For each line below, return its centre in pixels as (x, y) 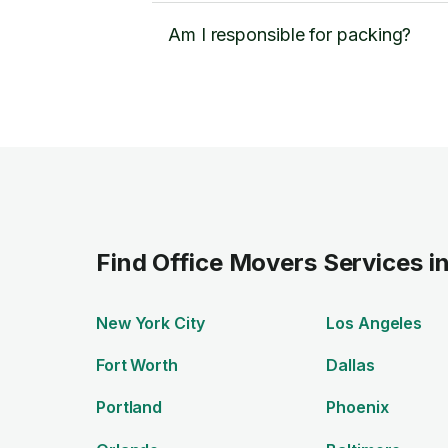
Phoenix (357, 407)
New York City (150, 323)
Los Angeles (374, 323)
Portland (129, 407)
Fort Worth (137, 365)
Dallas (350, 365)
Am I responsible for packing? (290, 34)
